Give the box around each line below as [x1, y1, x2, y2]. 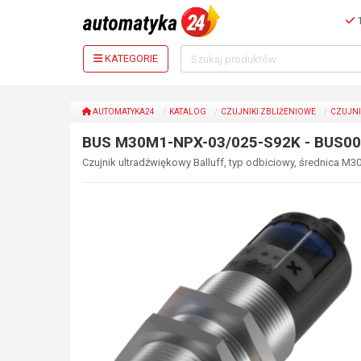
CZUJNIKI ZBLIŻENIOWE [221, 107, 316, 116]
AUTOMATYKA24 [91, 107, 155, 116]
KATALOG [169, 107, 206, 116]
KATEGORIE [105, 52, 158, 64]
